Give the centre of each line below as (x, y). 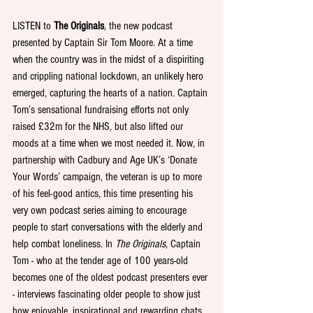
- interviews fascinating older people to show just (108, 294)
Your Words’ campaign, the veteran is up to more (109, 177)
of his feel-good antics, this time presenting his (104, 194)
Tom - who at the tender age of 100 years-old (102, 261)
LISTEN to (33, 26)
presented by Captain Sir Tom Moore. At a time (104, 43)
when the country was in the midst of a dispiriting (110, 60)
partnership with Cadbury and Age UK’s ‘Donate (106, 160)
